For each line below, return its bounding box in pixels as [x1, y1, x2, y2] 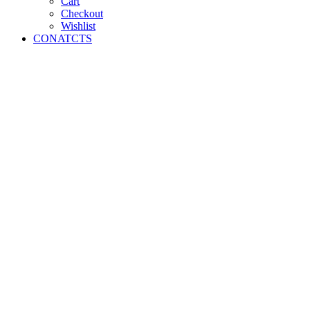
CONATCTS [33, 33, 92, 45]
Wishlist [61, 20, 95, 33]
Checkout [61, 8, 103, 20]
